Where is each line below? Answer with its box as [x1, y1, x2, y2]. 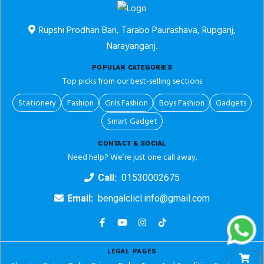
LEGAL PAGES [107, 247, 157, 255]
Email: [65, 193, 94, 204]
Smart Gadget [107, 114, 157, 128]
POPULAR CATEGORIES [91, 63, 173, 71]
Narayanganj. [107, 38, 157, 54]
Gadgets [215, 96, 246, 110]
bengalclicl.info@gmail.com [98, 193, 210, 204]
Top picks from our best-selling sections [62, 74, 202, 88]
